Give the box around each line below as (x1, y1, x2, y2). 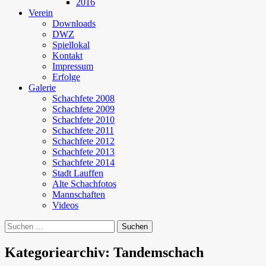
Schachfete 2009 (52, 104, 115, 114)
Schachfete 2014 (52, 157, 115, 167)
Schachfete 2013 (52, 147, 115, 157)
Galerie (28, 83, 56, 93)
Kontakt (52, 50, 83, 61)
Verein (28, 8, 53, 18)
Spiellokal (52, 40, 90, 50)
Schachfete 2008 (52, 93, 115, 103)
